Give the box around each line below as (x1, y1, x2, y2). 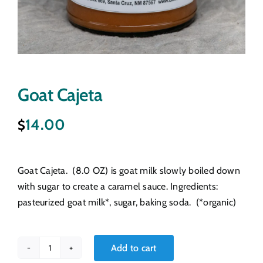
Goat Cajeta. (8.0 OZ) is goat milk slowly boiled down (18, 165, 240, 177)
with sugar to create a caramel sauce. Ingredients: (18, 181, 218, 193)
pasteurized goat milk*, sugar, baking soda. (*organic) (18, 197, 237, 208)
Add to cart (111, 242, 157, 254)
